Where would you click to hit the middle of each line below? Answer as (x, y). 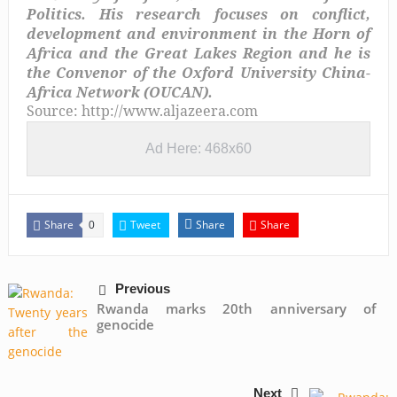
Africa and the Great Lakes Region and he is (198, 53)
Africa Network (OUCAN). (119, 92)
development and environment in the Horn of (198, 33)
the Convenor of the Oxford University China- (198, 72)
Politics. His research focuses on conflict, (198, 14)
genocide (125, 324)
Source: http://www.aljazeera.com (142, 110)
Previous (142, 288)
